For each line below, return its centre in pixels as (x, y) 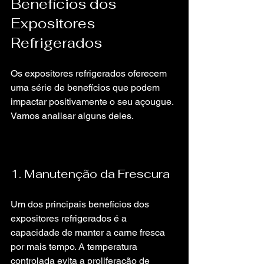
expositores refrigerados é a (70, 218)
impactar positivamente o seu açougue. (93, 102)
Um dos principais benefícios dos (81, 204)
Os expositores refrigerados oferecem (90, 73)
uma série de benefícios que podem (86, 88)
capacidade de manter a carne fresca (89, 232)
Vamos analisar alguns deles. (72, 116)
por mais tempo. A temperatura (75, 247)
